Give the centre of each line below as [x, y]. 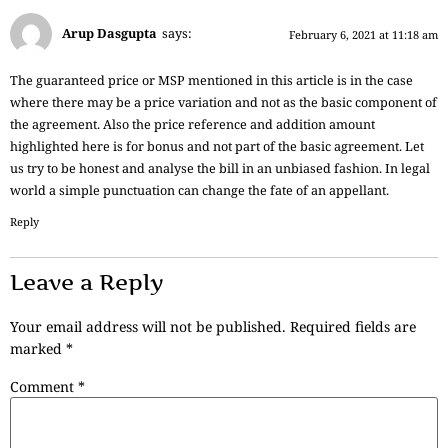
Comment [44, 386]
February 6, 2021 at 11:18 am [363, 34]
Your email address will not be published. [148, 327]
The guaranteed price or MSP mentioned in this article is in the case [211, 80]
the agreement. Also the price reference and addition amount [192, 124]
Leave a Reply [87, 282]
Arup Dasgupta [109, 34]
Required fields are [353, 327]
